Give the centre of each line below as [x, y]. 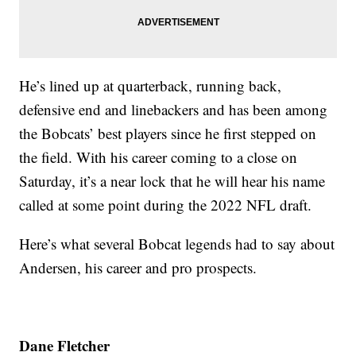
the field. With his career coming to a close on [159, 157]
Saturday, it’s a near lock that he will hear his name [172, 180]
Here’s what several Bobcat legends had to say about [177, 243]
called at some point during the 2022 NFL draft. [166, 204]
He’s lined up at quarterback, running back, [151, 85]
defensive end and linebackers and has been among [174, 109]
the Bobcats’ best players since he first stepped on [168, 133]
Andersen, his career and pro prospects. [138, 267]
